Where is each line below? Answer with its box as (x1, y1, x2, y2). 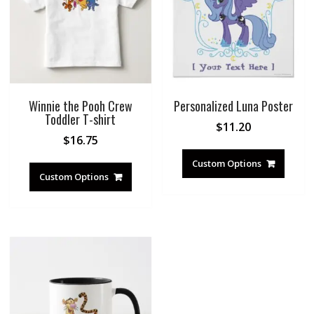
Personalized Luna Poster (174, 97, 294, 116)
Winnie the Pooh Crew (28, 97, 132, 116)
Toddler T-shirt (45, 110, 116, 129)
